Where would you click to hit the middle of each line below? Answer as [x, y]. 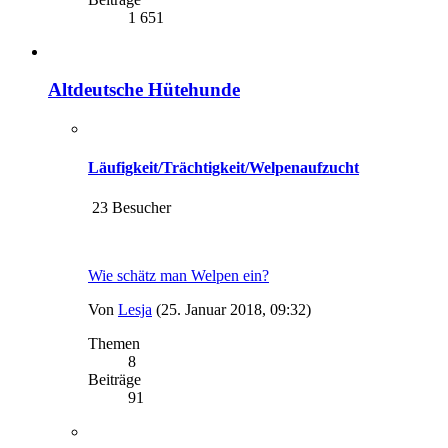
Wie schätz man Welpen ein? [178, 275]
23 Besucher [129, 207]
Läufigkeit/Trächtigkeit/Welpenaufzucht [223, 168]
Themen [114, 343]
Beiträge [114, 379]
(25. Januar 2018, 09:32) [233, 309]
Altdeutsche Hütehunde [144, 90]
